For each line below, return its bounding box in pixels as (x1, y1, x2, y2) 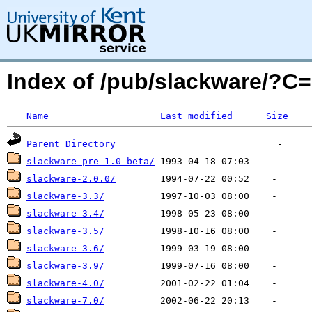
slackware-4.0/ (26, 278, 104, 288)
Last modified (160, 111, 233, 121)
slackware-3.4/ (26, 208, 104, 219)
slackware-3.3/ (26, 191, 104, 201)
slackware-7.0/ (26, 295, 104, 306)
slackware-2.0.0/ (26, 173, 116, 184)
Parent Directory (26, 139, 116, 149)
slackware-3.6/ (26, 243, 104, 253)
